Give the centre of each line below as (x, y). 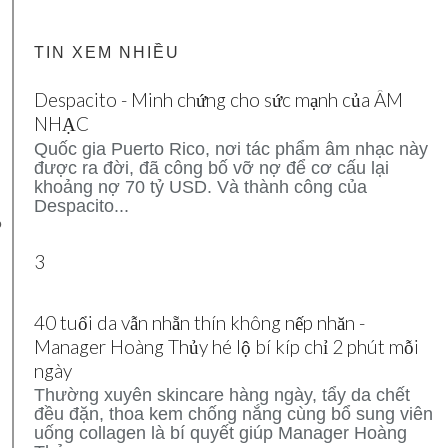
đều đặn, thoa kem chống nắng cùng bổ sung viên (233, 413)
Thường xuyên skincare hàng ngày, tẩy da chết (222, 394)
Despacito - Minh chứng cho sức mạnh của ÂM (218, 99)
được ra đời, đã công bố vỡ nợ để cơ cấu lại (211, 167)
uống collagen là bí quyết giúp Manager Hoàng (220, 432)
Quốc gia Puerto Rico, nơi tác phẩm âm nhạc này (231, 148)
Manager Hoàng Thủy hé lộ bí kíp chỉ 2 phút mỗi (226, 346)
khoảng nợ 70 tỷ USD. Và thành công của (203, 186)
